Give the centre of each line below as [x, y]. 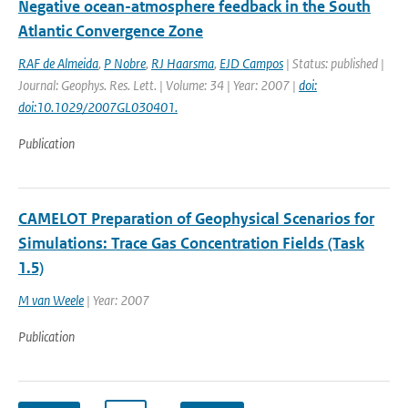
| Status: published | [334, 63]
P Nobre [125, 63]
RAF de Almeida [58, 63]
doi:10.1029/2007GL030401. [98, 107]
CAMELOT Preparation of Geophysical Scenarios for [196, 219]
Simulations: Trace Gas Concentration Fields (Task [191, 243]
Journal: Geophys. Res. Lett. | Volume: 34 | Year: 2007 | [158, 85]
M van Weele [51, 300]
